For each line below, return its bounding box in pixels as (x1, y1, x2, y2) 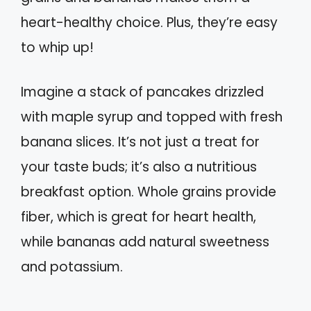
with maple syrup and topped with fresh (21, 108, 283, 127)
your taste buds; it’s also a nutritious (21, 158, 257, 177)
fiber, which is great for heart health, (21, 208, 256, 227)
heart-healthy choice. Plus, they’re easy (21, 12, 278, 32)
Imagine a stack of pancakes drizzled (21, 83, 264, 102)
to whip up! (21, 37, 94, 57)
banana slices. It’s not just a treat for (21, 133, 260, 152)
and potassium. (21, 258, 123, 277)
